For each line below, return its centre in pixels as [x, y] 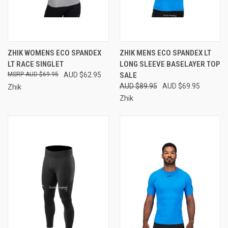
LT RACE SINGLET [36, 64]
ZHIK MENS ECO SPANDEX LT [165, 53]
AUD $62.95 [82, 75]
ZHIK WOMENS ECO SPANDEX [54, 53]
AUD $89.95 [138, 86]
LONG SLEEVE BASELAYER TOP [169, 64]
